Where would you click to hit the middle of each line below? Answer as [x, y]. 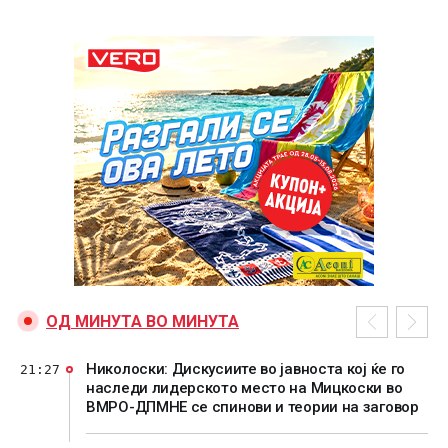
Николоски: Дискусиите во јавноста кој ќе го [246, 369]
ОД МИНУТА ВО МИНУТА [142, 321]
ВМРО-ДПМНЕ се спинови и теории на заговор [252, 407]
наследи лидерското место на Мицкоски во [244, 388]
